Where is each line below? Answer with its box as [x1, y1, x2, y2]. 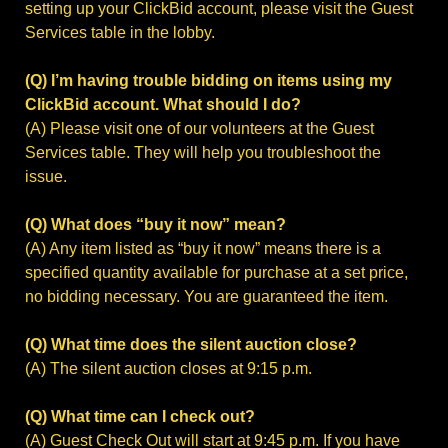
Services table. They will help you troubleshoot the [25, 144, 381, 162]
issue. [25, 168, 67, 186]
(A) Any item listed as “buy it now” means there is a [25, 240, 381, 258]
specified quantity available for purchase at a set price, [25, 264, 408, 282]
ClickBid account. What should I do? [25, 96, 301, 114]
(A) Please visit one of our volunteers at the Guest [25, 120, 374, 138]
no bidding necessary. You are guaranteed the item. [25, 288, 388, 306]
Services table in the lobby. [25, 24, 215, 42]
